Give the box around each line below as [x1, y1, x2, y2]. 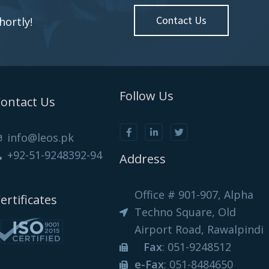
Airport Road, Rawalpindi [134, 222, 264, 237]
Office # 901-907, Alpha [134, 187, 253, 202]
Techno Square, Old [134, 205, 236, 220]
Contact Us [156, 13, 207, 28]
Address [119, 151, 166, 168]
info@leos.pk [7, 130, 74, 145]
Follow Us [119, 88, 174, 104]
